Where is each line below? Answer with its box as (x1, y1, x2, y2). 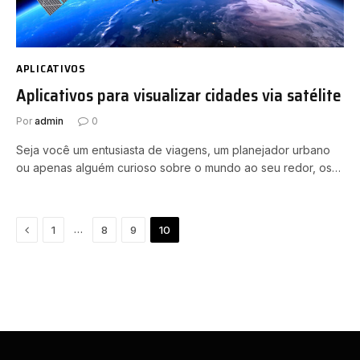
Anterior (28, 222, 72, 235)
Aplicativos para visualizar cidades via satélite (16, 82, 342, 108)
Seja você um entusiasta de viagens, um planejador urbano (16, 143, 330, 157)
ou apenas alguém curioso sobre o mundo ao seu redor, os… (16, 161, 341, 174)
